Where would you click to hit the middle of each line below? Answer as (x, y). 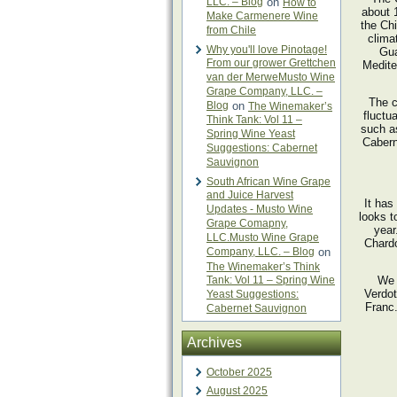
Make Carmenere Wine (262, 16)
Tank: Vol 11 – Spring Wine (271, 280)
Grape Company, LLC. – (265, 92)
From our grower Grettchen (271, 63)
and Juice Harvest (250, 195)
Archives (214, 343)
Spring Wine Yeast (251, 134)
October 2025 (239, 372)
